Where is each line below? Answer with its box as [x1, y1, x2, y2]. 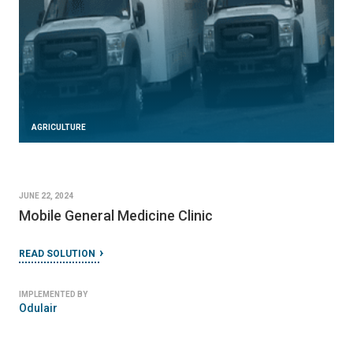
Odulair [19, 301, 58, 314]
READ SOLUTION [19, 247, 95, 259]
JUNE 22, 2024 [19, 191, 73, 200]
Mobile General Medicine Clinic [19, 206, 213, 224]
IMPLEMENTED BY [19, 289, 87, 299]
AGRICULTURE [32, 122, 86, 132]
